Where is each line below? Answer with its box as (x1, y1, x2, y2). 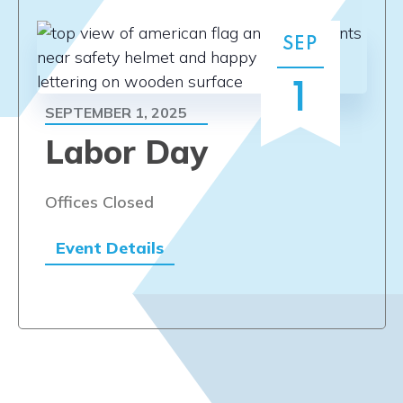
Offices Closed (44, 192, 154, 212)
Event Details (55, 237, 164, 258)
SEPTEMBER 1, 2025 (44, 103, 187, 121)
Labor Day (44, 131, 208, 172)
